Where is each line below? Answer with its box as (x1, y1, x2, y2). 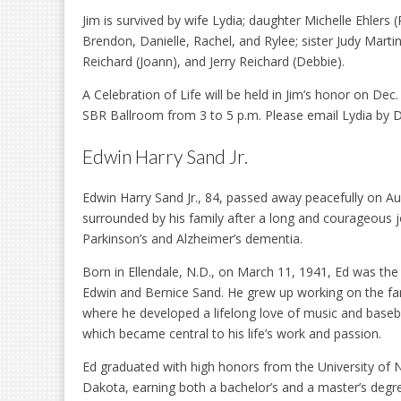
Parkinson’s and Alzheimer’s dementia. (82, 230, 303, 248)
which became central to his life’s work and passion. (82, 325, 381, 343)
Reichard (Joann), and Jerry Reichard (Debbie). (82, 52, 345, 70)
